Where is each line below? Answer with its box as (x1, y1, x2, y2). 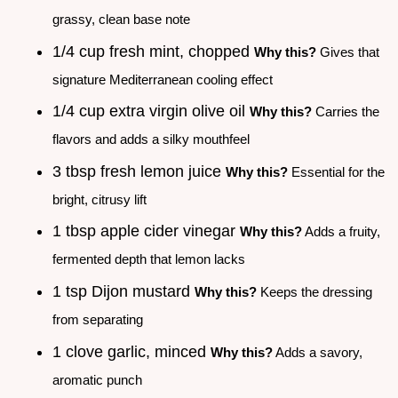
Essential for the (288, 163, 385, 179)
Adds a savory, (273, 344, 362, 360)
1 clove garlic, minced (52, 342, 211, 361)
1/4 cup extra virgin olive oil (52, 102, 250, 121)
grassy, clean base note (52, 11, 190, 27)
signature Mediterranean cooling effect (52, 71, 273, 87)
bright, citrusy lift (52, 191, 147, 207)
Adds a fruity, (302, 224, 380, 240)
